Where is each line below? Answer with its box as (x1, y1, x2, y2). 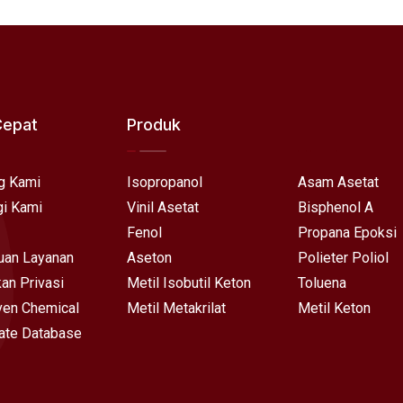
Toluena (298, 274, 346, 291)
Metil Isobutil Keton (127, 274, 251, 291)
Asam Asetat (298, 174, 379, 191)
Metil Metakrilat (127, 300, 226, 317)
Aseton (127, 249, 172, 266)
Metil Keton (298, 300, 371, 317)
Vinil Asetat (127, 199, 199, 216)
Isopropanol (127, 174, 202, 191)
